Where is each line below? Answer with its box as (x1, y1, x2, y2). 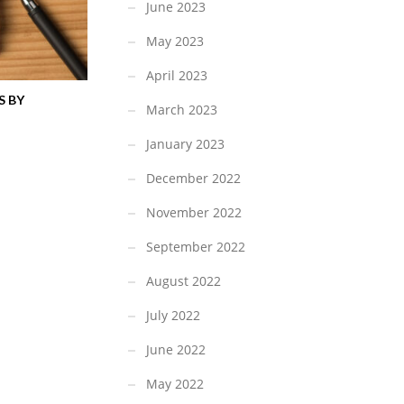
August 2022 (146, 272, 221, 290)
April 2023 (146, 67, 207, 85)
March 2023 (146, 101, 217, 119)
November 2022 (146, 204, 242, 222)
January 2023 (146, 135, 225, 153)
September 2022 (146, 238, 245, 256)
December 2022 (146, 170, 241, 188)
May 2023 (146, 32, 204, 50)
